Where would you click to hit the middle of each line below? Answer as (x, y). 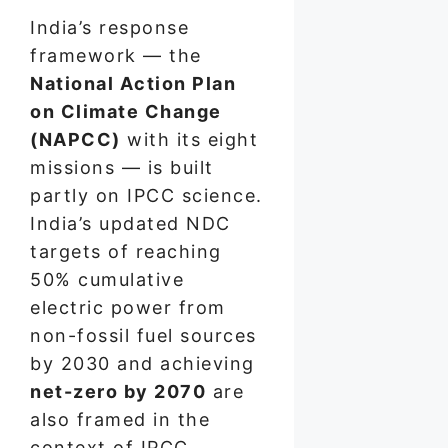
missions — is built (122, 167)
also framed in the (120, 419)
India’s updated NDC (130, 223)
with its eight (189, 139)
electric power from (128, 307)
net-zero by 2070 (118, 391)
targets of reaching (126, 251)
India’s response (109, 27)
